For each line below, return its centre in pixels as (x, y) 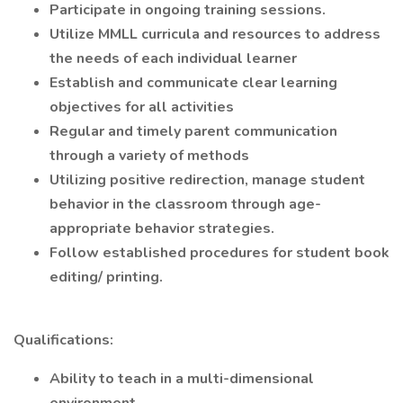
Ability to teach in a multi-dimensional (182, 379)
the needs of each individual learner (173, 58)
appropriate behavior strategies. (162, 228)
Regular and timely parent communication (193, 131)
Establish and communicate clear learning (193, 83)
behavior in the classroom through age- (185, 204)
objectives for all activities (142, 107)
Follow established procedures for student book (219, 253)
